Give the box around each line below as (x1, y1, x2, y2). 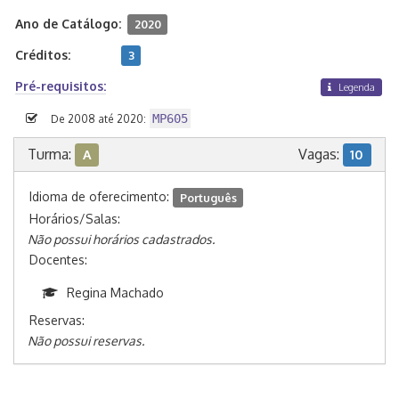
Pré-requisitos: (15, 78, 106, 94)
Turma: (28, 145, 75, 164)
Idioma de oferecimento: (29, 189, 173, 205)
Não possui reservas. (28, 333, 144, 349)
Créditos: (15, 47, 70, 62)
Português (179, 190, 237, 205)
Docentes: (29, 252, 87, 268)
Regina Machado (67, 285, 164, 301)
